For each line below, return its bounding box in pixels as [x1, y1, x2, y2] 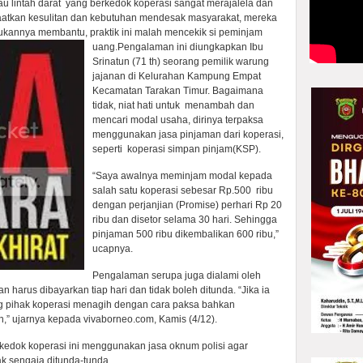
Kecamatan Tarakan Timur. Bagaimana [92, 85, 263, 96]
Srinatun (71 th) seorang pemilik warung [92, 56, 269, 67]
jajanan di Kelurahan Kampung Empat [92, 70, 261, 82]
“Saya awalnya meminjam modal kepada [92, 170, 272, 181]
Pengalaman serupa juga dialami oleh [92, 270, 261, 281]
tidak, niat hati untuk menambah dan [92, 100, 254, 111]
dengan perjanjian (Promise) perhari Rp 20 [92, 199, 282, 211]
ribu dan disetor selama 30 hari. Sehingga [92, 214, 277, 225]
